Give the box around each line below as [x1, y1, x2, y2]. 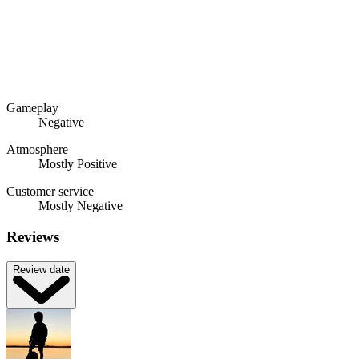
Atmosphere [6, 143, 68, 157]
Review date [13, 263, 70, 276]
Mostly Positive [38, 157, 117, 171]
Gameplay [6, 101, 58, 115]
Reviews [6, 228, 59, 246]
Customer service [6, 184, 94, 199]
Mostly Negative [38, 199, 123, 213]
